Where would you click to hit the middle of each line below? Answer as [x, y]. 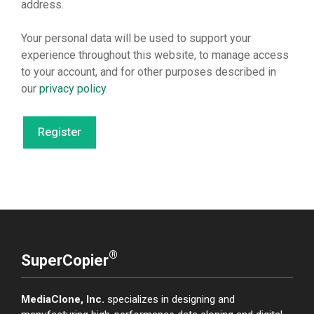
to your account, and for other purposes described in [149, 72]
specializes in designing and [170, 300]
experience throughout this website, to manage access [155, 55]
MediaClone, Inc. [63, 300]
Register [60, 132]
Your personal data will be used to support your [136, 39]
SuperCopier [65, 261]
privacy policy [73, 89]
